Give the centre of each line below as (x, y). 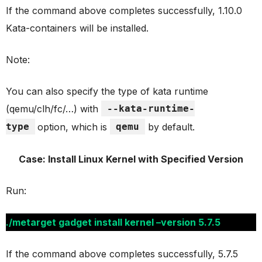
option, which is (74, 127)
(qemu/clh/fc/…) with (54, 108)
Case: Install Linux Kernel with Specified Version (131, 159)
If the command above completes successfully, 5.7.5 (122, 254)
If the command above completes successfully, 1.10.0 (124, 10)
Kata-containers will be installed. (77, 28)
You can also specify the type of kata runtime (107, 91)
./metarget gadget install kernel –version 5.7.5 (113, 222)
